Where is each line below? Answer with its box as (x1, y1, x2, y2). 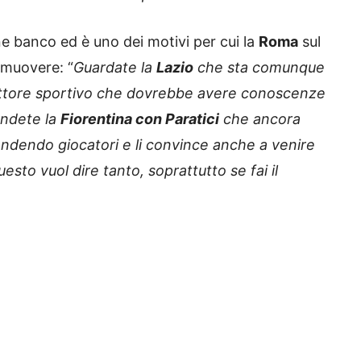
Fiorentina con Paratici (60, 110, 219, 128)
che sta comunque (193, 59, 325, 77)
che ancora (219, 110, 301, 128)
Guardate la (73, 59, 156, 77)
